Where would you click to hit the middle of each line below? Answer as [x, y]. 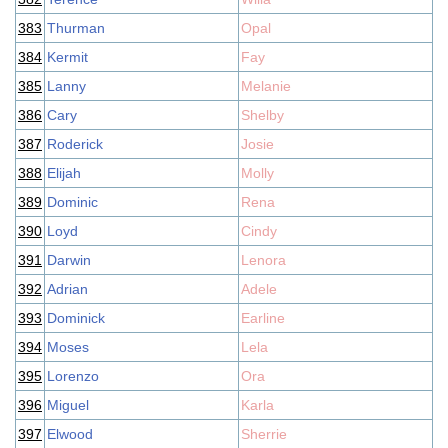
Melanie [266, 86]
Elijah [64, 173]
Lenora [263, 260]
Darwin [69, 260]
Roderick [75, 144]
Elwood [70, 434]
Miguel [68, 405]
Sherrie [264, 434]
